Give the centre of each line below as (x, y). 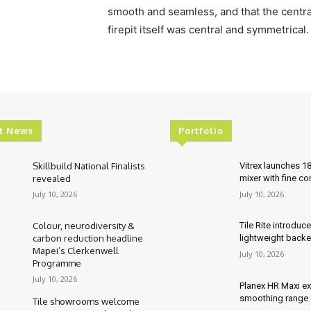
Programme (57, 263)
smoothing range (274, 298)
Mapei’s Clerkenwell (76, 251)
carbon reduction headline (88, 238)
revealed (52, 178)
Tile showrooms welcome (86, 302)
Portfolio (201, 130)
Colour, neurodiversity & (84, 226)
